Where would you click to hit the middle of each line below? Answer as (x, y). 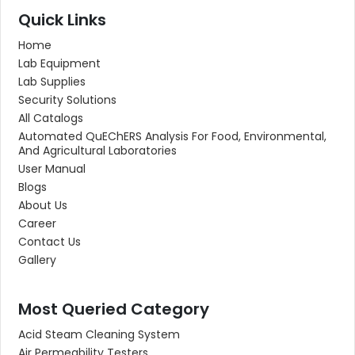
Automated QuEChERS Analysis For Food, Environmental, (172, 136)
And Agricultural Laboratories (97, 151)
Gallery (37, 260)
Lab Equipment (59, 63)
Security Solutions (67, 100)
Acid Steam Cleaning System (99, 334)
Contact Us (50, 242)
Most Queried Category (114, 309)
